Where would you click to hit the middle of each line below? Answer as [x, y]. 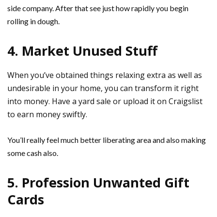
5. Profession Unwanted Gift [98, 182]
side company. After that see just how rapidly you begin [98, 8]
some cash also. [33, 153]
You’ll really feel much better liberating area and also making [107, 139]
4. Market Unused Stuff [82, 50]
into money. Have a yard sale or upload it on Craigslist [105, 101]
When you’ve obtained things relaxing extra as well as [105, 75]
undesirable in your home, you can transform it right [103, 88]
